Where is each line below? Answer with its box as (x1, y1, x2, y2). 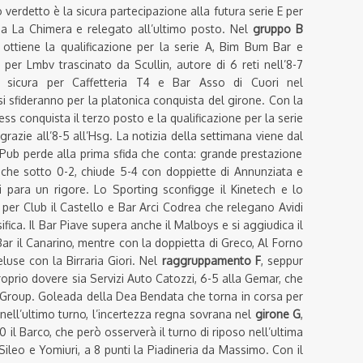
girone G (254, 307, 301, 322)
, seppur (260, 254, 303, 268)
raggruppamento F (157, 254, 261, 268)
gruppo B (253, 22, 304, 36)
